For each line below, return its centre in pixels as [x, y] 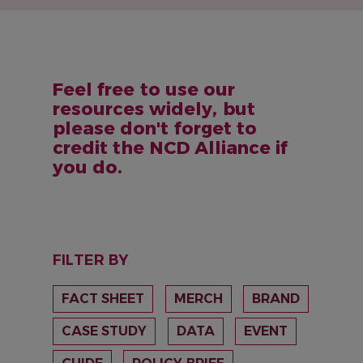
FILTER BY [91, 260]
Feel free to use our [144, 89]
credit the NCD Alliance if [171, 147]
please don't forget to [155, 128]
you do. [88, 167]
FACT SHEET [103, 299]
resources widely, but [154, 109]
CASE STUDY [105, 331]
